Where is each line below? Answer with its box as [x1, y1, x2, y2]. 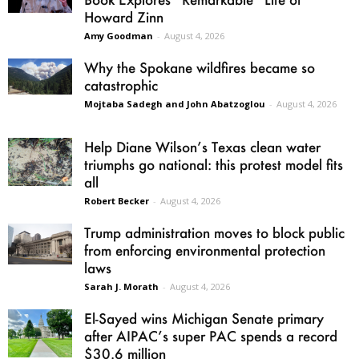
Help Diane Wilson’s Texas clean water [84, 137, 321, 155]
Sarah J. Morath [84, 280, 159, 292]
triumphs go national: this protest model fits [84, 155, 343, 173]
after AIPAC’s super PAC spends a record [84, 326, 337, 345]
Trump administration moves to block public [84, 223, 345, 241]
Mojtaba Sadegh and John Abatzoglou [84, 97, 265, 110]
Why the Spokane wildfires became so [84, 58, 315, 76]
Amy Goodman [84, 29, 153, 42]
